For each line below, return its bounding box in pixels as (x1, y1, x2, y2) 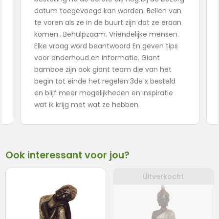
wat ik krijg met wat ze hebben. (34, 99, 140, 109)
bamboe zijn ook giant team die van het (34, 64, 172, 74)
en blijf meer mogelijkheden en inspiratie (34, 88, 173, 98)
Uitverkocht (143, 171, 184, 181)
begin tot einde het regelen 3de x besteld (34, 76, 175, 86)
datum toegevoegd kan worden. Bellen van (34, 5, 181, 16)
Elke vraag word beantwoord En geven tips (34, 41, 178, 51)
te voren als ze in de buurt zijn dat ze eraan (34, 17, 181, 27)
